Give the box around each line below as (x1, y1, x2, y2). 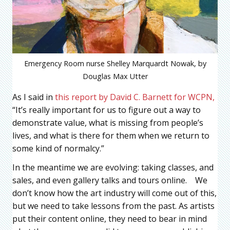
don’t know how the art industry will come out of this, (12, 187, 217, 199)
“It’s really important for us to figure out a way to (12, 104, 201, 116)
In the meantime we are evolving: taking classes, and (12, 161, 214, 173)
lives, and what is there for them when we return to (12, 129, 209, 141)
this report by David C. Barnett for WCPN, (55, 91, 215, 103)
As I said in (12, 91, 55, 103)
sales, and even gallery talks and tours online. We (12, 174, 207, 186)
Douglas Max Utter (82, 71, 148, 81)
